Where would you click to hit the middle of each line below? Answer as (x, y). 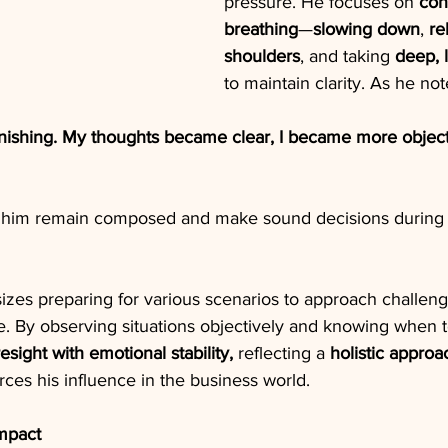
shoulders (262, 55)
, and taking (347, 55)
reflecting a (284, 352)
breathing (261, 28)
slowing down (366, 28)
